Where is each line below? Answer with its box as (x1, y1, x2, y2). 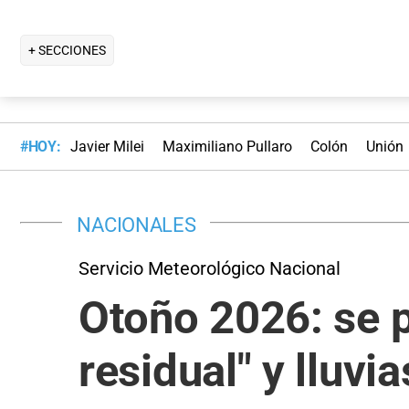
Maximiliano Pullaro (162, 138, 292, 156)
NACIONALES (77, 212, 196, 236)
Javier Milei (69, 138, 144, 156)
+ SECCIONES (28, 42, 106, 58)
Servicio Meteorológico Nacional (79, 257, 341, 279)
